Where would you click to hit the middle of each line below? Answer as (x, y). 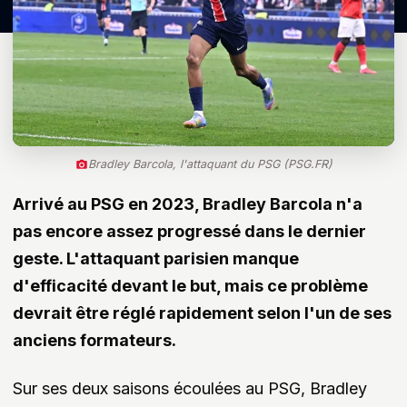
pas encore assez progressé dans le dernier (189, 232)
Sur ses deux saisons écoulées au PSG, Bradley (190, 389)
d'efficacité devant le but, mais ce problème (190, 286)
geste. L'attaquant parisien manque (156, 259)
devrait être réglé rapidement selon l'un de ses (202, 313)
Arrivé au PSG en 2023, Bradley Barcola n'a (188, 204)
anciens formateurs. (94, 341)
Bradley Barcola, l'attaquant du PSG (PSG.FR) (210, 164)
